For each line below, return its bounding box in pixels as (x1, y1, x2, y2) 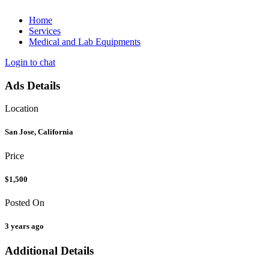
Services (29, 25, 61, 36)
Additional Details (5, 244, 94, 258)
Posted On (5, 198, 44, 208)
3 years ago (5, 222, 44, 231)
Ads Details (5, 79, 60, 92)
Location (5, 103, 38, 114)
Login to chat (5, 56, 55, 67)
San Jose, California (5, 127, 73, 137)
